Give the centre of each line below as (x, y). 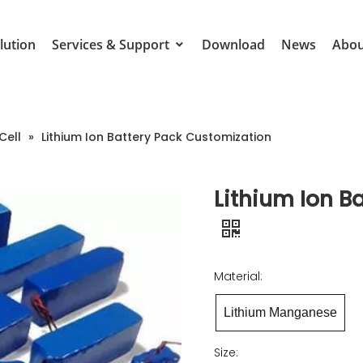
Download (233, 45)
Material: (238, 276)
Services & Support (112, 45)
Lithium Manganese (280, 312)
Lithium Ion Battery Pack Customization (156, 137)
